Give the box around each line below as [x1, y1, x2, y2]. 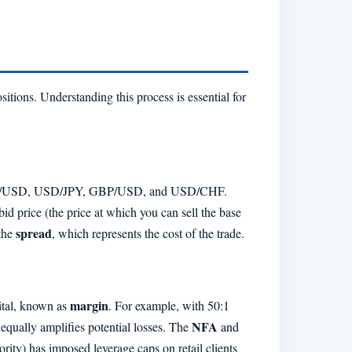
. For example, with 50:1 [108, 297, 229, 314]
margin [70, 296, 108, 315]
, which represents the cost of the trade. [52, 224, 244, 241]
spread [16, 223, 52, 242]
